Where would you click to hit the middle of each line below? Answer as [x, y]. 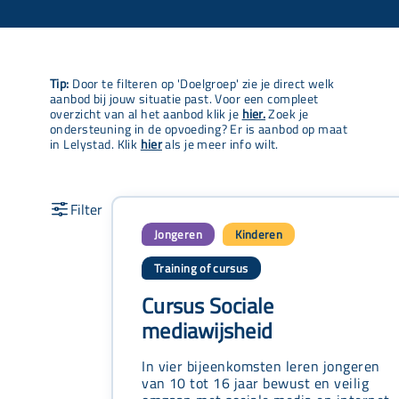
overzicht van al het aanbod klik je [146, 114]
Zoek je [287, 114]
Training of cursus [201, 268]
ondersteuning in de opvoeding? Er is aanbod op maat [199, 130]
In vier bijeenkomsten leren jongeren [261, 365]
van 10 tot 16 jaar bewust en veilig [256, 382]
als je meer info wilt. [220, 145]
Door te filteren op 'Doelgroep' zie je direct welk [202, 84]
